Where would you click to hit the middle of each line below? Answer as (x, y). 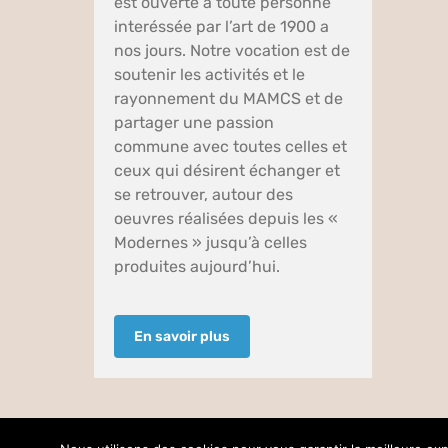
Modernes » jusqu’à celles (211, 242)
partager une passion (194, 122)
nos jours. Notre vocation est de (232, 50)
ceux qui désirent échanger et (227, 170)
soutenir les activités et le (210, 74)
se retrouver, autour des (204, 194)
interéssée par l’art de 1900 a (222, 26)
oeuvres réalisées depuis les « (226, 218)
